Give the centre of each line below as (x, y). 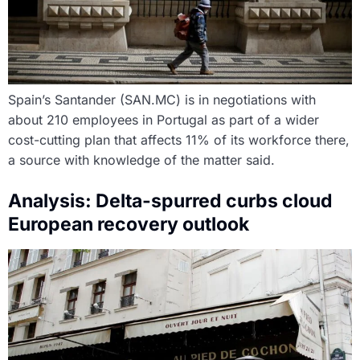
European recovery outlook (129, 224)
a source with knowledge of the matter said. (141, 160)
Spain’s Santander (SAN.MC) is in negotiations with (162, 99)
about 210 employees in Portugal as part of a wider (164, 119)
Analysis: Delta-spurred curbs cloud (170, 200)
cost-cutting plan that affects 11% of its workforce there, (179, 139)
